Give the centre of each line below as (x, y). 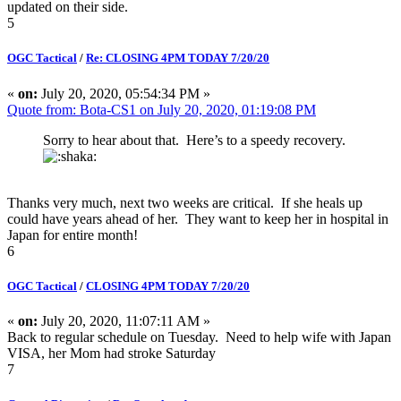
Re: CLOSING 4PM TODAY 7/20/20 (178, 58)
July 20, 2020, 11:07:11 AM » (124, 320)
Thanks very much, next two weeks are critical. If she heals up (185, 202)
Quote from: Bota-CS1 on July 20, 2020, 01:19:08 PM (162, 109)
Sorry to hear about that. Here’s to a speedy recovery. (200, 140)
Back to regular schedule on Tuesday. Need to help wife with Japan (199, 337)
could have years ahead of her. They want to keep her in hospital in (198, 218)
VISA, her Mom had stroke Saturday (111, 353)
